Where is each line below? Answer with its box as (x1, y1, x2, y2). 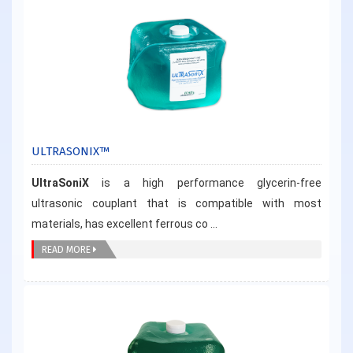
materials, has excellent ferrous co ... (32, 217, 217, 230)
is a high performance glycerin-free (102, 176, 322, 189)
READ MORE (42, 243, 93, 255)
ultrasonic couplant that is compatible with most (32, 196, 321, 210)
